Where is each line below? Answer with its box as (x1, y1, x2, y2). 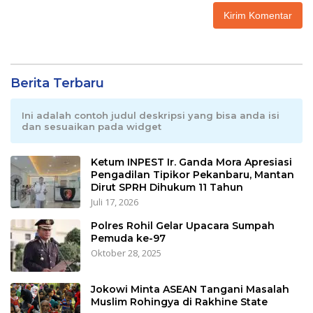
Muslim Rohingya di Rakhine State (91, 296, 268, 309)
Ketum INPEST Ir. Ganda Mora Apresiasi (91, 156, 292, 169)
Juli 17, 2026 (91, 196, 138, 209)
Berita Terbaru (10, 75, 104, 92)
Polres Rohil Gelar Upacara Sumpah (91, 219, 275, 233)
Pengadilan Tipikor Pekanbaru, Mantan (91, 168, 294, 182)
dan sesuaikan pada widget (22, 121, 161, 133)
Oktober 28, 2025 (91, 247, 161, 260)
